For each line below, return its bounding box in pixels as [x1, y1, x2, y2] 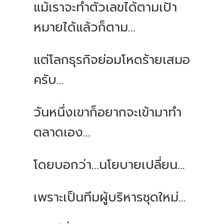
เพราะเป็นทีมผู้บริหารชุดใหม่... [33, 188, 186, 207]
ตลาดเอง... [33, 123, 91, 142]
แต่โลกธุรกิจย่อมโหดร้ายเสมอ [33, 50, 190, 70]
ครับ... [33, 70, 64, 90]
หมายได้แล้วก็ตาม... [33, 18, 136, 37]
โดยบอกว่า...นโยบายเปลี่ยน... [33, 155, 185, 175]
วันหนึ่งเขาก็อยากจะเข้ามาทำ [33, 103, 182, 122]
